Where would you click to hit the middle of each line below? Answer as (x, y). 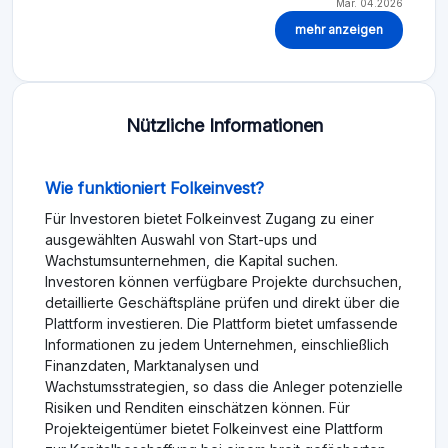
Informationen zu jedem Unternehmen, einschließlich (217, 345)
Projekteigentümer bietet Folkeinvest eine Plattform (214, 429)
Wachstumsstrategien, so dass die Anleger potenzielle (224, 387)
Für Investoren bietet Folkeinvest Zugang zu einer (209, 219)
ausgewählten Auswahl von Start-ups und (181, 240)
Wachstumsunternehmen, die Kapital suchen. (191, 261)
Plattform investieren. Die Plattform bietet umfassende (221, 324)
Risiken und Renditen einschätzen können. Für (197, 408)
